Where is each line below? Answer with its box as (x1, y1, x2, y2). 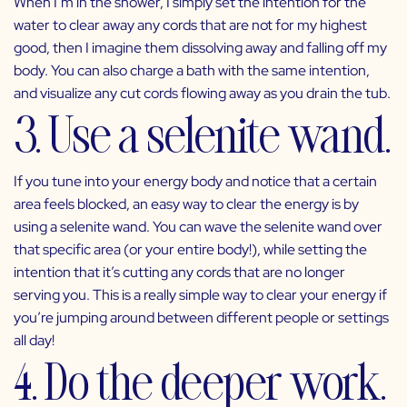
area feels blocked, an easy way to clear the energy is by (14, 194, 359, 213)
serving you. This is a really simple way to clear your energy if (14, 284, 387, 304)
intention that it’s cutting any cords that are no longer (14, 262, 345, 282)
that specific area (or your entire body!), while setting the (14, 239, 367, 259)
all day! (14, 330, 55, 350)
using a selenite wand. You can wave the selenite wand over (14, 216, 382, 236)
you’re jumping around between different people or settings (14, 307, 389, 327)
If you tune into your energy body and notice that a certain (14, 171, 377, 191)
